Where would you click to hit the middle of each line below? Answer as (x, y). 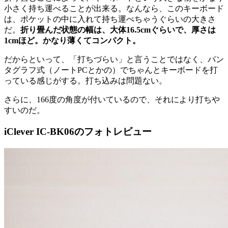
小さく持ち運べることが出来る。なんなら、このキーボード (114, 8)
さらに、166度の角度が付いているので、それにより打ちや (112, 99)
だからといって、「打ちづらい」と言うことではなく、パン (114, 59)
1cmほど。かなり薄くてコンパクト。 (72, 40)
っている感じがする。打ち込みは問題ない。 (85, 80)
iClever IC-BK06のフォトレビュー (78, 132)
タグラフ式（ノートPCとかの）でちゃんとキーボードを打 (111, 70)
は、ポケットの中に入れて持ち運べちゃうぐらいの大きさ (110, 19)
